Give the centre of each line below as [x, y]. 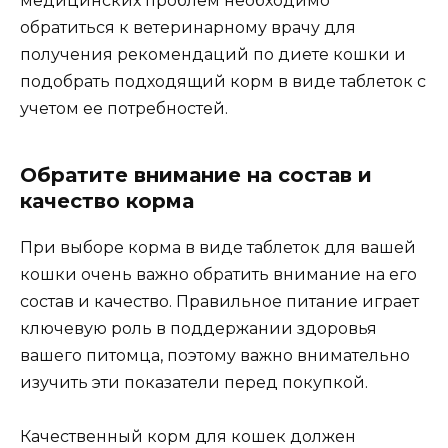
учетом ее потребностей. [124, 108]
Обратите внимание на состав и [196, 174]
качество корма [107, 200]
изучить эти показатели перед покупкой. [194, 382]
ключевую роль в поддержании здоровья [198, 328]
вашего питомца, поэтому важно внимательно [215, 355]
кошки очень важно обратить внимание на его [218, 274]
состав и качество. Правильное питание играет [219, 301]
